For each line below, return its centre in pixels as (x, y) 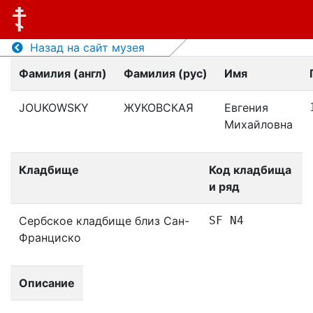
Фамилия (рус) (166, 73)
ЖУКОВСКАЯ (159, 108)
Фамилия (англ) (63, 73)
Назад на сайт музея (83, 48)
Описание (47, 283)
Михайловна (259, 124)
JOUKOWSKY (54, 108)
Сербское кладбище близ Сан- (104, 221)
